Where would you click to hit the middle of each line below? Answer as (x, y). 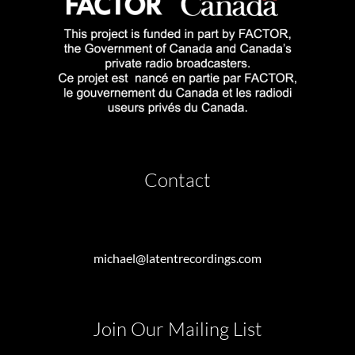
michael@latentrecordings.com (177, 258)
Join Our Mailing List (177, 328)
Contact (177, 180)
